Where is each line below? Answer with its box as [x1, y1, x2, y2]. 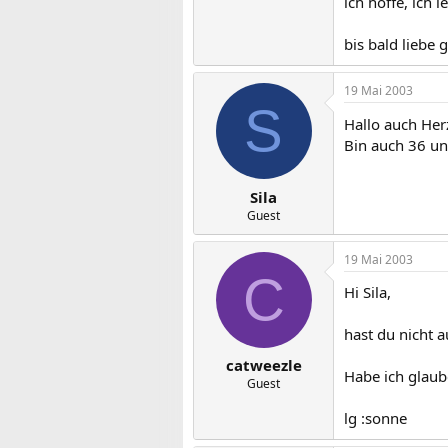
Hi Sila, [344, 281, 391, 302]
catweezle [225, 355, 302, 375]
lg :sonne [344, 407, 407, 428]
